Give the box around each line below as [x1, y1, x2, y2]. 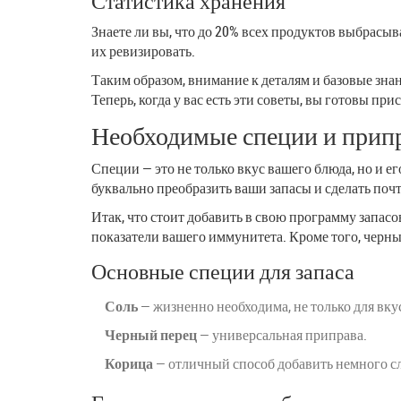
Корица [105, 353, 153, 373]
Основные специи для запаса [91, 256, 354, 286]
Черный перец [105, 324, 197, 345]
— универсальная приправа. [197, 324, 367, 345]
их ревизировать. [91, 40, 195, 61]
